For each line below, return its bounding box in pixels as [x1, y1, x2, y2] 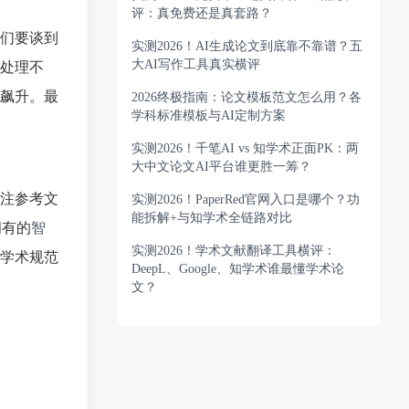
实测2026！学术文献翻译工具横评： [131, 244, 336, 257]
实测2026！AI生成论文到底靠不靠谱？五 [131, 39, 362, 53]
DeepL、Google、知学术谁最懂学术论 [131, 262, 344, 276]
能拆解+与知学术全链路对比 [131, 211, 292, 225]
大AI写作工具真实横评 [131, 58, 260, 71]
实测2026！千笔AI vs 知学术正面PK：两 [131, 142, 359, 155]
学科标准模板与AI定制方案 [131, 109, 286, 122]
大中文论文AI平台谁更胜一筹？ [131, 160, 311, 173]
